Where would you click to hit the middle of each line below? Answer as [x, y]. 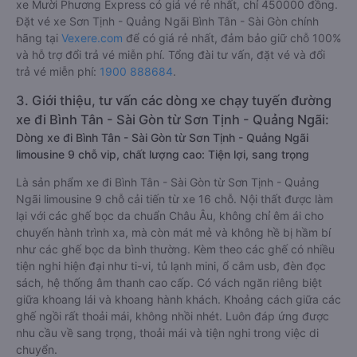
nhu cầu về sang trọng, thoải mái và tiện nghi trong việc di [167, 333]
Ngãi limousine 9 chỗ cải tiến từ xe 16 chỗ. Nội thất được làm [175, 199]
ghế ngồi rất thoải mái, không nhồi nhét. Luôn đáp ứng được [173, 316]
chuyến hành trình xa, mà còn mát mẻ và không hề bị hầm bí [173, 232]
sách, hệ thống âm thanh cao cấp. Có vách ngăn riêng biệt [169, 282]
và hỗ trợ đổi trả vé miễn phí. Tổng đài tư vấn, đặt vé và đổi [171, 55]
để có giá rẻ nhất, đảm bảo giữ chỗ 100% [232, 38]
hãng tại [39, 38]
